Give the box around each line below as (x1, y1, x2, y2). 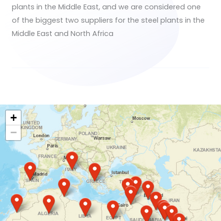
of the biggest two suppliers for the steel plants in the (12, 15, 205, 25)
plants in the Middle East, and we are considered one (12, 2, 201, 12)
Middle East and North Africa (12, 29, 113, 38)
